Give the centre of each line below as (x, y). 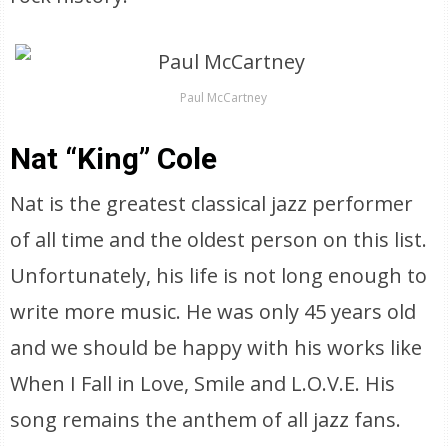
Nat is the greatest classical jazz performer (212, 203)
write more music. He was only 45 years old (213, 311)
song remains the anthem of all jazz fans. (206, 419)
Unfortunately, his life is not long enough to (219, 275)
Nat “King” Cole (114, 158)
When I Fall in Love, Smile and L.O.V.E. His (203, 383)
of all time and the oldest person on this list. (219, 239)
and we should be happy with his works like (216, 347)
